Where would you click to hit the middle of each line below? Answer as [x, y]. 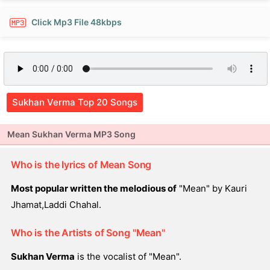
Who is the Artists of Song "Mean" [88, 233]
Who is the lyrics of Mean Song [81, 165]
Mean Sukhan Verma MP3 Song [71, 134]
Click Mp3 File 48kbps [77, 22]
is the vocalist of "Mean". [128, 256]
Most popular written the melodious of [94, 188]
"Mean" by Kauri [212, 188]
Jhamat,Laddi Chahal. [56, 205]
